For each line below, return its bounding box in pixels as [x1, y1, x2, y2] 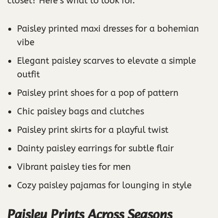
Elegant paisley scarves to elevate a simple [17, 55, 196, 67]
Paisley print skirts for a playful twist [17, 125, 168, 136]
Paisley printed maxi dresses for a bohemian [17, 23, 199, 35]
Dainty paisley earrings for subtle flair [17, 143, 174, 154]
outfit [17, 69, 40, 80]
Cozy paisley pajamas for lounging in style [17, 180, 192, 191]
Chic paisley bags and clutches [17, 106, 144, 117]
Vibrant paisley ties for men [17, 162, 131, 173]
